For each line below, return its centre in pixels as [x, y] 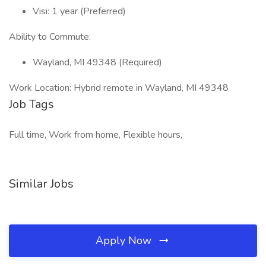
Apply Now [125, 240]
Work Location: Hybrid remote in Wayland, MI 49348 [119, 88]
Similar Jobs [41, 184]
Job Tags [31, 104]
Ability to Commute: [50, 37]
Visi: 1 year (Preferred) [79, 11]
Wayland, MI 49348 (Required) [97, 62]
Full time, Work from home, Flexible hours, [96, 135]
